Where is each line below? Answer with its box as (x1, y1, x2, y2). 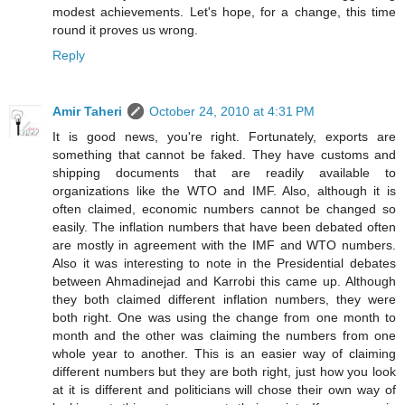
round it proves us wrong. (52, 22, 198, 37)
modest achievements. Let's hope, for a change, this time (52, 4, 396, 19)
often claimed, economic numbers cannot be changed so (52, 201, 396, 216)
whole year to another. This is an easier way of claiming (52, 345, 396, 361)
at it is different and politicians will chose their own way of (52, 381, 396, 397)
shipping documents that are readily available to (52, 165, 396, 180)
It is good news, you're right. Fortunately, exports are (52, 128, 396, 144)
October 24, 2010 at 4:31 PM (149, 103, 315, 118)
